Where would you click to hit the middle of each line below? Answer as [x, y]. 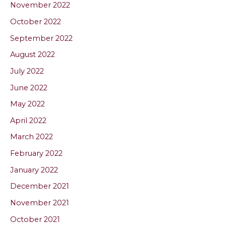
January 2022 [34, 170]
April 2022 [28, 120]
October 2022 [36, 21]
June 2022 [29, 88]
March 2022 [32, 137]
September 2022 [41, 38]
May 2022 [27, 104]
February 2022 [36, 154]
